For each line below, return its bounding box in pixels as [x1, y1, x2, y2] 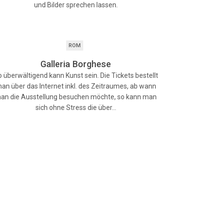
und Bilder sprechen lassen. [34, 1, 118, 9]
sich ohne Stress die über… [35, 104, 116, 111]
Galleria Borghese [40, 59, 111, 69]
